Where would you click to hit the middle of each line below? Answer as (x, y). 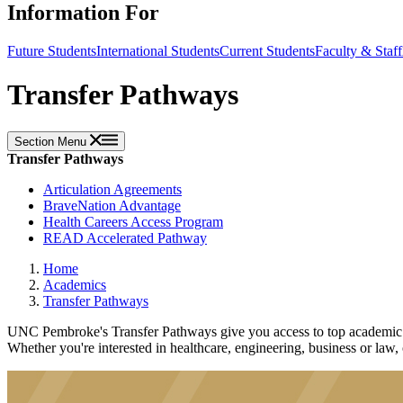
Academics (75, 284)
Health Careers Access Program (133, 221)
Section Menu (52, 141)
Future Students (52, 50)
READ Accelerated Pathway (125, 237)
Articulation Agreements (112, 189)
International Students (158, 50)
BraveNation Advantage (112, 205)
